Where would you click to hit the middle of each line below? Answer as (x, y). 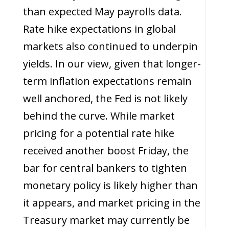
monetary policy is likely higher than (110, 185)
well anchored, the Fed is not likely (105, 98)
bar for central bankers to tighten (105, 168)
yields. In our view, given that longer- (112, 64)
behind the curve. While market (99, 116)
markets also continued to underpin (110, 46)
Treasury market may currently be (106, 220)
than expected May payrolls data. (102, 12)
